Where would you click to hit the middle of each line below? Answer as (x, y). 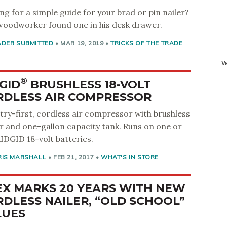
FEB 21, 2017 (74, 157)
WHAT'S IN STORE (130, 157)
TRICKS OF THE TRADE (147, 43)
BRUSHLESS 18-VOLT (89, 84)
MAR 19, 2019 (82, 43)
